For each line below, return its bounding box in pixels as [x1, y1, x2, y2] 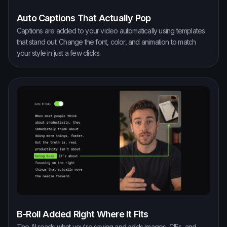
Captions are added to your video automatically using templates [17, 26, 205, 35]
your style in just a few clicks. [17, 48, 101, 57]
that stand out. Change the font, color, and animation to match [17, 37, 196, 46]
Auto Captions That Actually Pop [17, 12, 151, 23]
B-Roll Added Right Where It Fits [17, 208, 148, 219]
